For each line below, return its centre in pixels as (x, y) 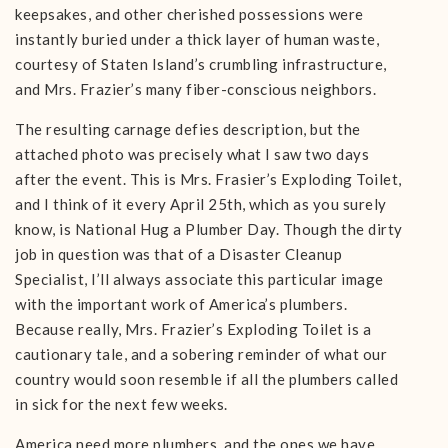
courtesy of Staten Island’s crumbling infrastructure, (201, 64)
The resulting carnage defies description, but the (188, 129)
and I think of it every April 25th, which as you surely (201, 204)
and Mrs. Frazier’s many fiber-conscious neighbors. (195, 89)
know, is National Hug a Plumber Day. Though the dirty (209, 229)
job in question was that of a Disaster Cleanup (178, 254)
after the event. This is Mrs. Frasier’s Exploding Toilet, (208, 179)
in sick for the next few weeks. (121, 404)
